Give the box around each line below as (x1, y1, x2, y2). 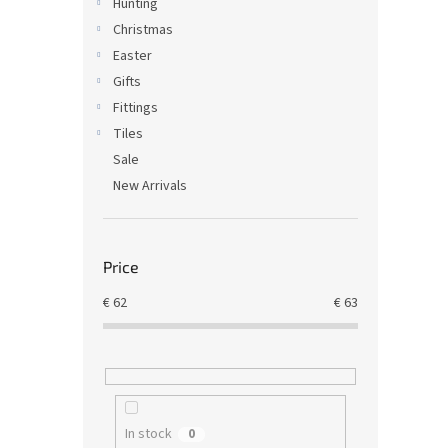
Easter (113, 46, 152, 66)
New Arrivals (113, 176, 187, 196)
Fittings (113, 98, 158, 118)
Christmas (113, 20, 173, 40)
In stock (124, 424, 172, 445)
